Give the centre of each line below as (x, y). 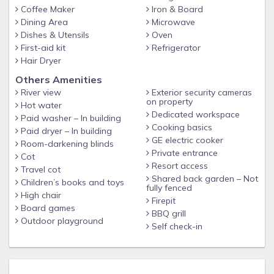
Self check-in (176, 226)
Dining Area (43, 22)
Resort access (179, 166)
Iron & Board (176, 9)
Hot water (40, 105)
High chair (40, 195)
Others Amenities (59, 80)
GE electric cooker (186, 140)
